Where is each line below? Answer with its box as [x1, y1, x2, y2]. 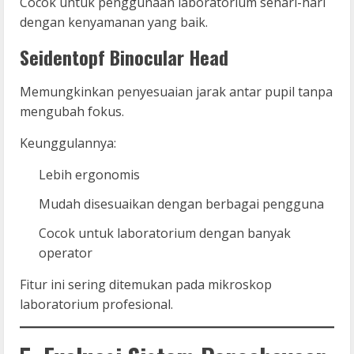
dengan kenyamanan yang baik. [20, 13, 208, 31]
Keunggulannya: [20, 134, 116, 152]
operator [39, 243, 92, 262]
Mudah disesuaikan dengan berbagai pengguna [39, 194, 324, 213]
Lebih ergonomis [39, 165, 140, 183]
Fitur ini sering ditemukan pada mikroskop [20, 275, 272, 293]
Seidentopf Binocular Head [20, 42, 228, 71]
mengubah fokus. [20, 102, 124, 120]
